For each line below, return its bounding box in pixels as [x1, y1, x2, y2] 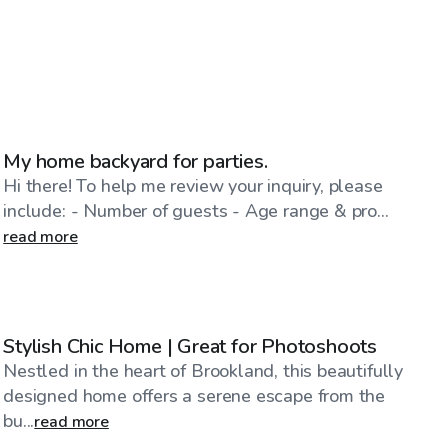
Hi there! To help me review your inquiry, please [3, 173, 383, 198]
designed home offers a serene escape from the [3, 383, 386, 408]
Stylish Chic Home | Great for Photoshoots [3, 332, 378, 360]
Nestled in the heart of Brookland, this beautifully [3, 358, 404, 383]
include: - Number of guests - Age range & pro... [3, 198, 389, 223]
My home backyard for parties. [3, 147, 268, 175]
